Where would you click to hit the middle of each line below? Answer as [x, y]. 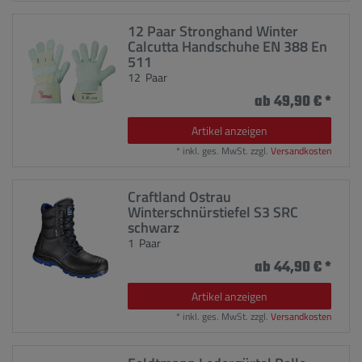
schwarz [154, 228]
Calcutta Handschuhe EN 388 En [228, 46]
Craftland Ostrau [180, 197]
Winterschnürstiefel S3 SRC [213, 213]
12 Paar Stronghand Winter [213, 31]
